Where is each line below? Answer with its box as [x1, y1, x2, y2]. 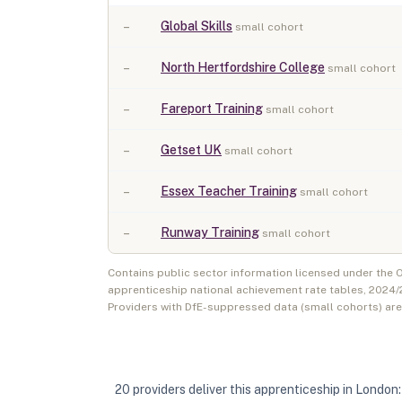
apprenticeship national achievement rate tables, [108, 284, 369, 296]
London [355, 382, 398, 397]
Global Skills [161, 19, 232, 33]
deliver [186, 382, 227, 397]
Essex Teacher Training [161, 184, 297, 198]
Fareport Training [161, 101, 263, 116]
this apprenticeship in [227, 382, 355, 397]
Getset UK [161, 143, 222, 157]
